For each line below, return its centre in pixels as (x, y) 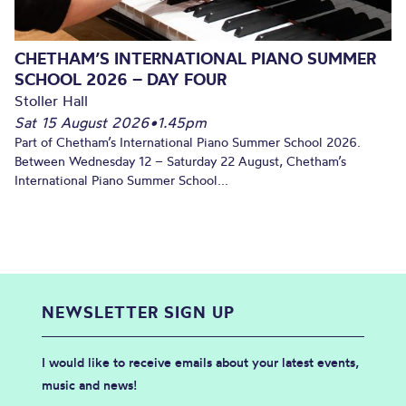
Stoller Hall (51, 100)
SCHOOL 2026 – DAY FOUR (121, 79)
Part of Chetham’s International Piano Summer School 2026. (188, 142)
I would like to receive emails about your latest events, (200, 362)
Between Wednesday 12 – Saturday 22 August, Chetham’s (180, 161)
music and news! (89, 385)
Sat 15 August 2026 (82, 122)
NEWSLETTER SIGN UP (138, 312)
